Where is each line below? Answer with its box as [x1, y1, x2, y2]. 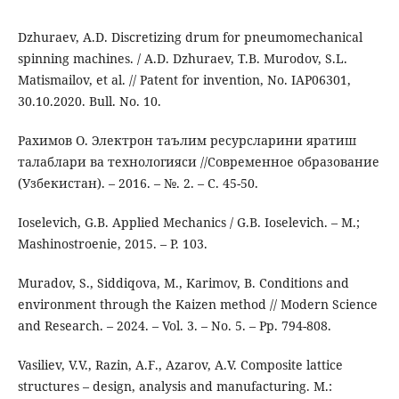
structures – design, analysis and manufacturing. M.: [17, 378, 332, 395]
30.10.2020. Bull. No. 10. [17, 93, 161, 110]
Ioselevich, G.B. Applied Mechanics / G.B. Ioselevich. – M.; [17, 214, 360, 232]
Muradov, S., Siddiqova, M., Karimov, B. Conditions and [17, 274, 349, 292]
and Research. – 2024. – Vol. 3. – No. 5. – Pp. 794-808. [17, 317, 331, 335]
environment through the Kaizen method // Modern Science [17, 296, 378, 313]
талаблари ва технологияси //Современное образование [17, 153, 379, 171]
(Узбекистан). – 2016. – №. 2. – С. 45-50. [17, 175, 258, 192]
